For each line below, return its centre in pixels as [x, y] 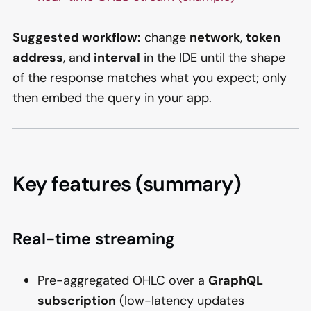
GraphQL [236, 280]
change [165, 37]
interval [117, 57]
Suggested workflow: [77, 37]
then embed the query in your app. [112, 98]
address [38, 57]
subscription [77, 300]
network [215, 37]
